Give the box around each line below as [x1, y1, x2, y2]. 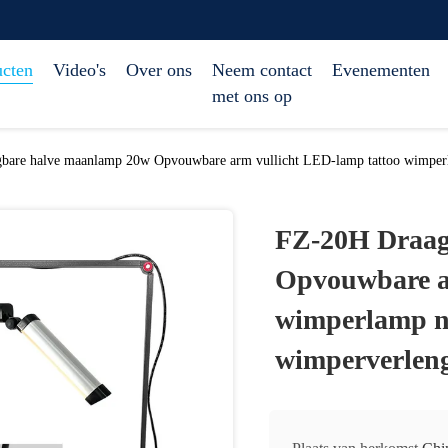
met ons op [212, 86, 292, 106]
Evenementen [332, 60, 430, 80]
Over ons [126, 60, 192, 80]
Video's [53, 60, 106, 80]
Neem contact [212, 60, 312, 80]
